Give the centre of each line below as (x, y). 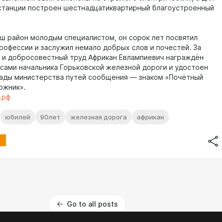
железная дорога (99, 117)
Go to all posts (92, 204)
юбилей (18, 117)
